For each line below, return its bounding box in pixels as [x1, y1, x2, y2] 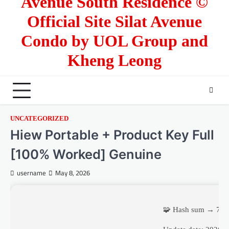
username [17, 168, 46, 178]
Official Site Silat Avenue [27, 13, 202, 31]
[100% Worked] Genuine [10, 146, 162, 163]
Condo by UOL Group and [21, 32, 208, 51]
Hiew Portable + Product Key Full [10, 127, 214, 143]
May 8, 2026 [55, 168, 90, 178]
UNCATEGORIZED [10, 115, 68, 123]
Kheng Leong [67, 52, 162, 70]
